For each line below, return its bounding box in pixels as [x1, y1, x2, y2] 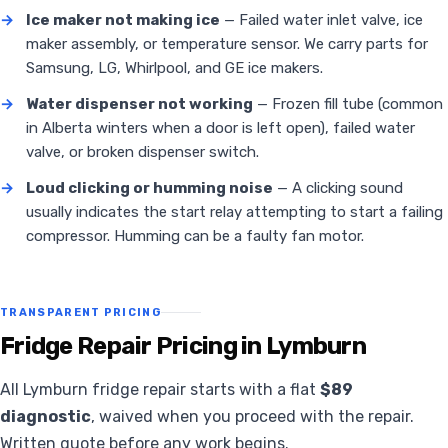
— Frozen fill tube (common [253, 95, 443, 114]
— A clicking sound [273, 179, 403, 198]
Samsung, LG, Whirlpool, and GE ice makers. [26, 59, 323, 78]
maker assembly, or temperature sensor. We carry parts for [26, 35, 428, 54]
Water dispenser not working [26, 95, 253, 114]
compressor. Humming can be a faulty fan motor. [26, 227, 364, 246]
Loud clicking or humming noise [26, 179, 273, 198]
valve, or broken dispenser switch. [26, 143, 259, 162]
